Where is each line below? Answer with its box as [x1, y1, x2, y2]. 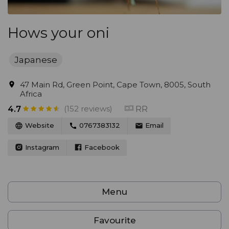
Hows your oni [8, 24, 109, 41]
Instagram [23, 143, 59, 151]
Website [23, 121, 54, 129]
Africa [20, 89, 42, 99]
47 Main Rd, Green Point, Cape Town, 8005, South [20, 80, 211, 89]
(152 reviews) [64, 104, 112, 113]
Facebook [82, 143, 120, 151]
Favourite [93, 215, 136, 226]
